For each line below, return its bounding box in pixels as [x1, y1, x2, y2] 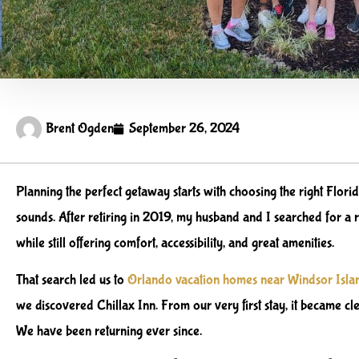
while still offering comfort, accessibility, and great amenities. [16, 235, 334, 252]
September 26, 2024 [129, 119, 240, 137]
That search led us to [16, 272, 127, 289]
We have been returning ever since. [16, 323, 202, 341]
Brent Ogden [46, 119, 114, 137]
